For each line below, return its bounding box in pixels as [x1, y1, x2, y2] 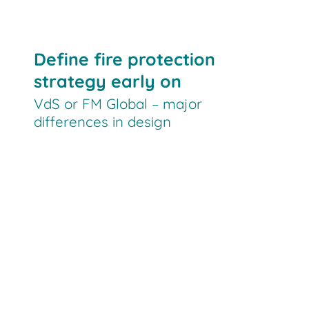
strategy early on [34, 70, 182, 92]
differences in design [34, 112, 172, 131]
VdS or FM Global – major [34, 94, 203, 113]
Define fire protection [34, 48, 216, 70]
